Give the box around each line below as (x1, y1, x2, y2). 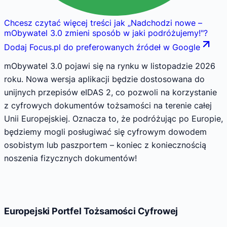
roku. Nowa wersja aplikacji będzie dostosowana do (4, 73, 205, 84)
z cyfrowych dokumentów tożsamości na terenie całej (4, 100, 212, 110)
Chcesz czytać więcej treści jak (4, 18, 125, 28)
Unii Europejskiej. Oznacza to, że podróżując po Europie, (4, 113, 223, 124)
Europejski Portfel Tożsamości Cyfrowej (4, 205, 178, 216)
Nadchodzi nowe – (131, 18, 202, 28)
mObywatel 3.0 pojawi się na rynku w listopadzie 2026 (4, 60, 215, 71)
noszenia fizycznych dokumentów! (4, 153, 137, 163)
